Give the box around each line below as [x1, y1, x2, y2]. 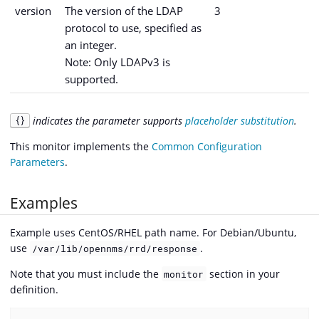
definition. [10, 282, 58, 296]
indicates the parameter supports [32, 113, 185, 127]
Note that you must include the [10, 266, 162, 281]
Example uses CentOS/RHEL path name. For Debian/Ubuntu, [10, 225, 296, 239]
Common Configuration [152, 139, 262, 153]
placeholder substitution [184, 113, 294, 127]
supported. [65, 71, 118, 86]
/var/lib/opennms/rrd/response [32, 241, 198, 255]
